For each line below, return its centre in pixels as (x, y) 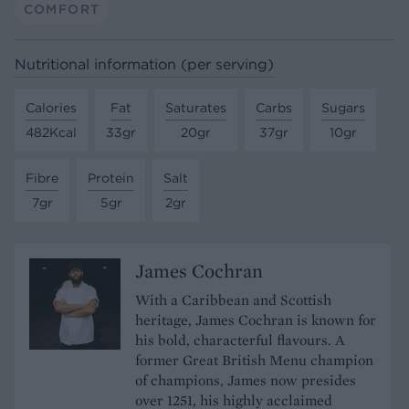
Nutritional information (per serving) (144, 64)
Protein (111, 178)
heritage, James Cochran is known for (256, 320)
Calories (51, 107)
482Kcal (51, 132)
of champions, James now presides (246, 380)
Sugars (343, 107)
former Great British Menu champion (254, 360)
